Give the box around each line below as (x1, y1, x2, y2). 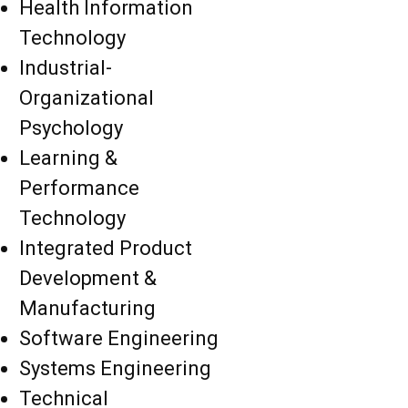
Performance (18, 177, 139, 200)
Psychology (18, 117, 123, 140)
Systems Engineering (18, 357, 211, 381)
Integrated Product (18, 237, 192, 260)
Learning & (18, 147, 117, 170)
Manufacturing (18, 297, 156, 321)
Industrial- (18, 56, 112, 80)
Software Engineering (18, 327, 219, 351)
